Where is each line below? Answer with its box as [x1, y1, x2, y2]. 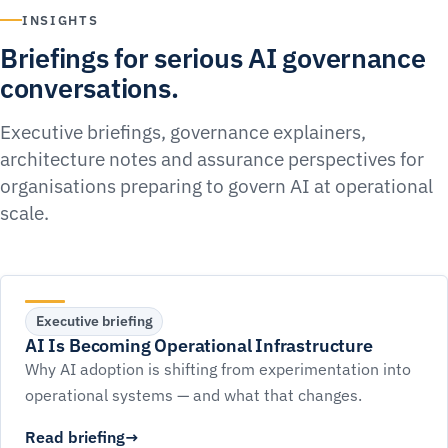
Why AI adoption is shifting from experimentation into [25, 359, 411, 380]
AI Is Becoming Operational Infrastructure [25, 334, 373, 358]
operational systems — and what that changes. [25, 385, 362, 406]
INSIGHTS [22, 11, 99, 29]
